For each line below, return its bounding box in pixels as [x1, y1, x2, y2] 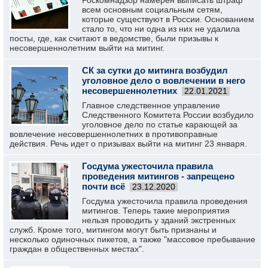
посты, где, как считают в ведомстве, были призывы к [10, 33, 218, 43]
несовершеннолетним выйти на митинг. [10, 43, 165, 53]
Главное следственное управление [82, 100, 220, 110]
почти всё [82, 181, 125, 191]
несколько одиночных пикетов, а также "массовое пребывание [10, 234, 255, 244]
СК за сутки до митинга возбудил [82, 65, 228, 75]
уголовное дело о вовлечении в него [82, 75, 245, 86]
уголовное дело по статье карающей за [82, 120, 237, 129]
